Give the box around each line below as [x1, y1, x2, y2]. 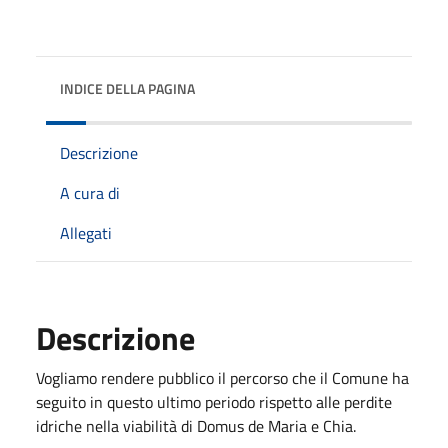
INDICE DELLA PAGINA [60, 77, 195, 99]
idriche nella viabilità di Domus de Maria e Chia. [36, 413, 356, 438]
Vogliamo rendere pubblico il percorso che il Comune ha [36, 365, 409, 390]
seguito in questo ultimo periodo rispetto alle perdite [36, 389, 392, 414]
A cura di [60, 180, 120, 205]
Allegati [60, 220, 112, 245]
